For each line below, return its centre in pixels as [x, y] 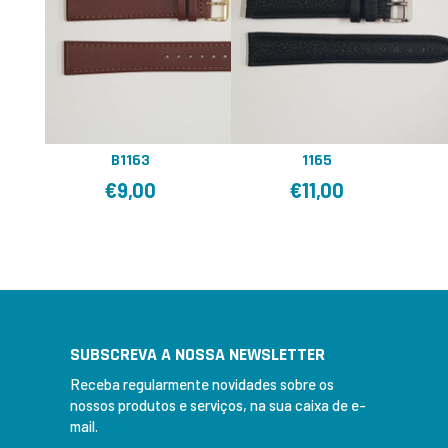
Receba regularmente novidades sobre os [201, 383]
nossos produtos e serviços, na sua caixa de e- [217, 404]
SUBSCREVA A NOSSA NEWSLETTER [197, 354]
